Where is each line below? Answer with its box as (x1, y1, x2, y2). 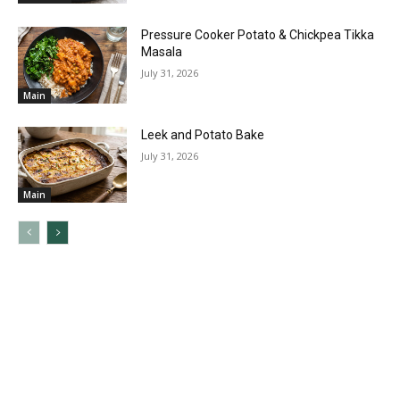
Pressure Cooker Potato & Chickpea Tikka (141, 27, 375, 42)
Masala (141, 44, 183, 59)
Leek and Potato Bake (141, 127, 265, 142)
